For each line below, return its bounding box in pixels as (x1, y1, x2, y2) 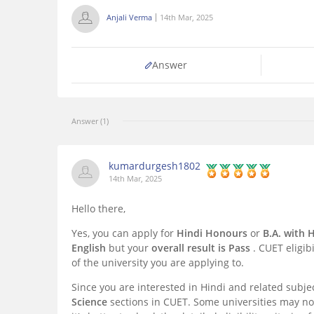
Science (71, 295, 110, 309)
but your (109, 241, 151, 255)
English (71, 241, 109, 255)
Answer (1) (71, 116, 109, 127)
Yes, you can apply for (71, 226, 177, 240)
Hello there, (71, 202, 125, 216)
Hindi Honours (177, 226, 250, 240)
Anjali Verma (107, 12, 152, 23)
